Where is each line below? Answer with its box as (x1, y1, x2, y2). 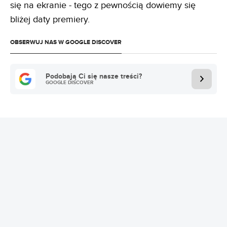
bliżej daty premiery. (10, 14, 90, 25)
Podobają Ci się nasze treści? (46, 71, 142, 81)
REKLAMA (100, 167, 127, 174)
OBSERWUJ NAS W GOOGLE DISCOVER (10, 38, 122, 46)
